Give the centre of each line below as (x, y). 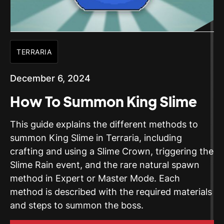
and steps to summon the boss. (77, 205)
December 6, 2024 (50, 78)
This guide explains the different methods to (104, 124)
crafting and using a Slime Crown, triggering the (112, 151)
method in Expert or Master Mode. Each (95, 178)
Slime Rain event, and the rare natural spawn (105, 165)
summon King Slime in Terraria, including (96, 138)
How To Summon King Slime (103, 101)
